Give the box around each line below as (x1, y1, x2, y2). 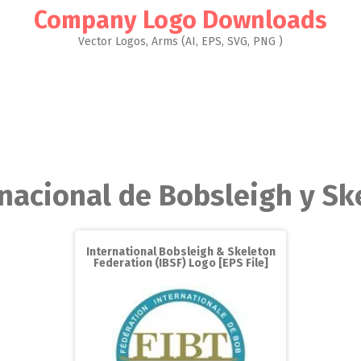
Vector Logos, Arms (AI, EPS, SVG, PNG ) (78, 35, 283, 48)
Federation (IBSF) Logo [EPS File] (93, 256, 268, 270)
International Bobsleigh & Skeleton (85, 245, 276, 259)
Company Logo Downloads (34, 6, 327, 35)
